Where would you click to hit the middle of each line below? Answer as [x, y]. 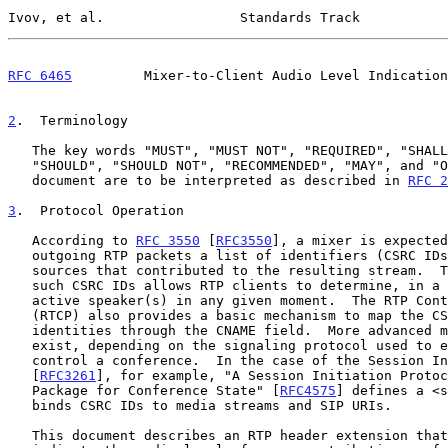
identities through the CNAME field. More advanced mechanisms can [20, 330]
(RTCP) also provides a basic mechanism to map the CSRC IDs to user [20, 315]
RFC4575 [308, 390]
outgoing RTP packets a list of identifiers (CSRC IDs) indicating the [20, 255]
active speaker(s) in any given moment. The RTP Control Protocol [20, 300]
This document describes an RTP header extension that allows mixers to [20, 435]
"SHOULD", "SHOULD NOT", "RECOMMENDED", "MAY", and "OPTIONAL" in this [20, 165]
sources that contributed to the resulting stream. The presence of [20, 270]
